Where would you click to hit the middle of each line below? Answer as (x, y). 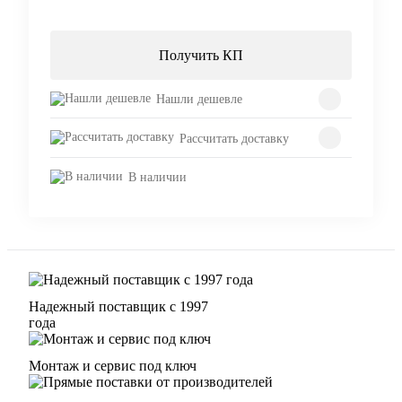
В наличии (157, 177)
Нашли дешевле (199, 100)
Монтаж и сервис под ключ (113, 365)
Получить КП (201, 55)
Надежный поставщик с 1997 (118, 306)
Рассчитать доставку (234, 138)
